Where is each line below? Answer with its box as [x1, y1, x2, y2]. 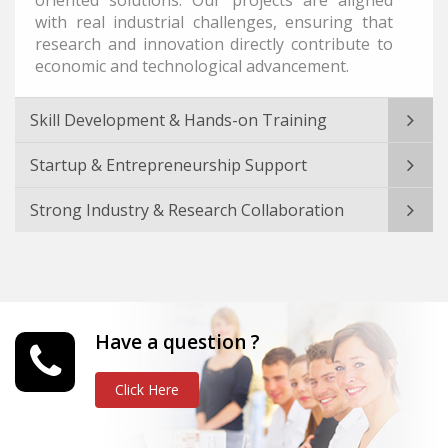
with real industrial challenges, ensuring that [35, 10, 393, 33]
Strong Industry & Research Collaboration [30, 198, 344, 221]
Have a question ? [95, 328, 260, 355]
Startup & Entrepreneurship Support [30, 153, 307, 176]
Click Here [115, 379, 179, 399]
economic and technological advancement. [35, 54, 349, 77]
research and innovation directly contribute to [35, 32, 393, 55]
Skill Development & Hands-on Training [30, 108, 327, 131]
